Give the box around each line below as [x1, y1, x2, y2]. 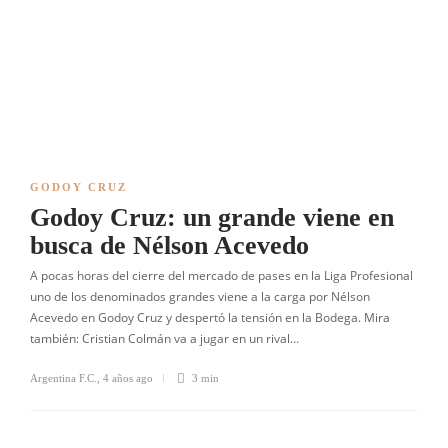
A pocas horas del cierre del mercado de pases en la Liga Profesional [30, 267, 413, 284]
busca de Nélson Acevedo [30, 231, 309, 260]
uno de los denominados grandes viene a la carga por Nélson [30, 288, 370, 305]
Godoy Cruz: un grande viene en [30, 203, 394, 232]
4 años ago [103, 372, 153, 384]
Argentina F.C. [30, 372, 97, 384]
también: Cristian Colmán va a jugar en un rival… [30, 330, 299, 347]
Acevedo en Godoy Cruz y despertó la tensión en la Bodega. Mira [30, 309, 390, 326]
